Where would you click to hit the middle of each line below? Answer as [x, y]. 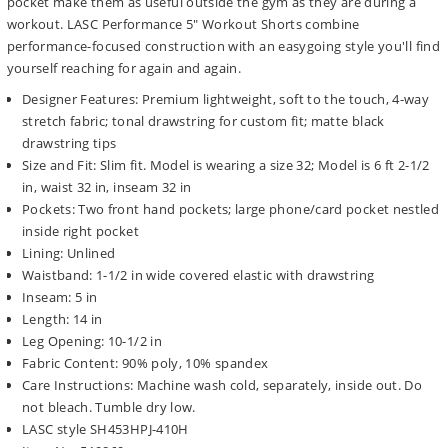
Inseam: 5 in [60, 296]
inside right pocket [80, 230]
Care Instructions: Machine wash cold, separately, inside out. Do [222, 384]
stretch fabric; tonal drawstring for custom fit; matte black [203, 120]
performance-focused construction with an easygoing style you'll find [223, 46]
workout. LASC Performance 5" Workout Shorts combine [183, 24]
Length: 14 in [62, 318]
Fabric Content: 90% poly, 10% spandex [145, 362]
